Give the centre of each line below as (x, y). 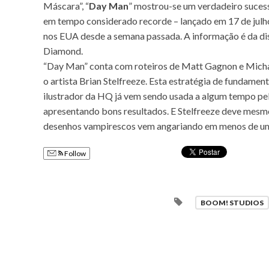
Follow (74, 153)
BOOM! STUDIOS (232, 202)
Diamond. (63, 50)
